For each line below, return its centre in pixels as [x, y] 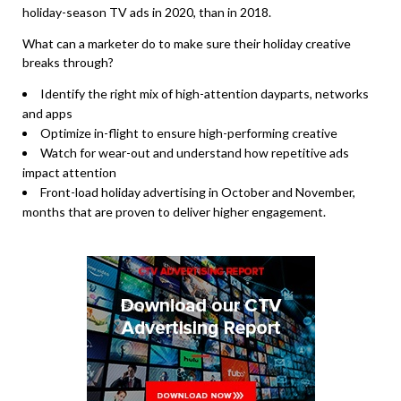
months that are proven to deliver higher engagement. [174, 211]
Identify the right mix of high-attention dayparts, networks [205, 93]
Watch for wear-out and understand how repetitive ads [195, 152]
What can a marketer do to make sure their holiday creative [187, 43]
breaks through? [68, 62]
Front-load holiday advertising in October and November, [198, 192]
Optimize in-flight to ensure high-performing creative [190, 132]
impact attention [69, 172]
